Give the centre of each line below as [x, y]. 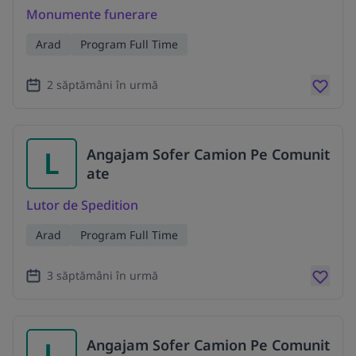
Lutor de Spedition [82, 205]
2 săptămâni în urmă [103, 85]
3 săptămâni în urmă [103, 275]
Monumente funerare [92, 15]
